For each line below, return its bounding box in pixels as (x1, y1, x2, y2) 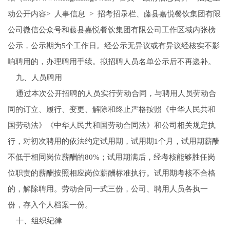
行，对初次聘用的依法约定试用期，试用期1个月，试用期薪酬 (7, 137, 220, 146)
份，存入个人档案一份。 (7, 201, 92, 209)
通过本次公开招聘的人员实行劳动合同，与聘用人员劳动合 (7, 89, 216, 98)
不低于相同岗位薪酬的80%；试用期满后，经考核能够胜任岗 (7, 153, 215, 162)
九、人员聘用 (7, 73, 62, 82)
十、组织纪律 (7, 217, 62, 225)
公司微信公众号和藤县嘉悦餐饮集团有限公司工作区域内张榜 (7, 26, 216, 34)
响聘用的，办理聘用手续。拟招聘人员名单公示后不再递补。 (7, 57, 216, 66)
